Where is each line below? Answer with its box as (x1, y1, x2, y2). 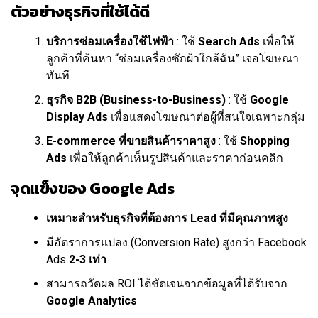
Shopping (240, 134, 290, 148)
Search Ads (198, 35, 260, 49)
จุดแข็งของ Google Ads (11, 176, 175, 201)
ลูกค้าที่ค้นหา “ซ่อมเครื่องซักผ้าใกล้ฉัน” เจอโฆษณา (46, 52, 299, 66)
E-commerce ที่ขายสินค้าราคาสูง (46, 134, 216, 148)
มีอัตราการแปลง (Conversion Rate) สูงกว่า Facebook (46, 236, 307, 250)
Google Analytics (46, 294, 137, 308)
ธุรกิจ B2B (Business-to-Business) (46, 93, 226, 107)
